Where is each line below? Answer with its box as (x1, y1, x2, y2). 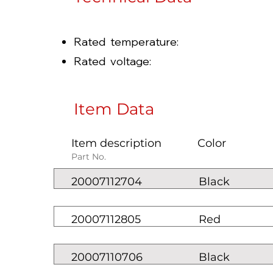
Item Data (74, 99, 154, 119)
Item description (71, 136, 161, 150)
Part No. (71, 151, 108, 162)
